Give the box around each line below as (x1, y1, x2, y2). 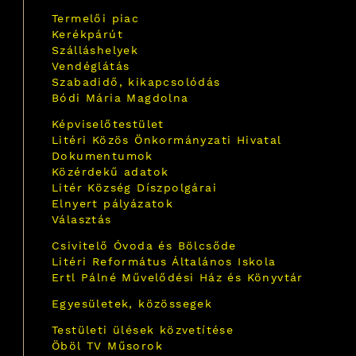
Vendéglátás (52, 60, 130, 72)
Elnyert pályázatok (52, 197, 174, 210)
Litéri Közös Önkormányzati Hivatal (52, 133, 282, 146)
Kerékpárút (52, 28, 123, 41)
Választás (52, 213, 112, 226)
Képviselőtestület (52, 118, 164, 130)
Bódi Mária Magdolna (52, 91, 189, 104)
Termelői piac (52, 12, 140, 25)
